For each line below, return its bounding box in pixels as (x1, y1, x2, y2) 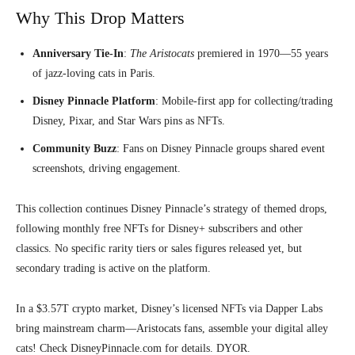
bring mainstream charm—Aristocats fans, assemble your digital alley (16, 322, 328, 334)
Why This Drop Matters (16, 7, 185, 28)
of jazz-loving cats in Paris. (32, 67, 155, 79)
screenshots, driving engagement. (32, 162, 181, 174)
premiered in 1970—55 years (194, 47, 328, 59)
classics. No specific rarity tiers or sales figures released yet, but (16, 242, 302, 254)
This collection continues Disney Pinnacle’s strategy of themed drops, (16, 202, 327, 215)
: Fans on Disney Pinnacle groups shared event (116, 142, 325, 155)
